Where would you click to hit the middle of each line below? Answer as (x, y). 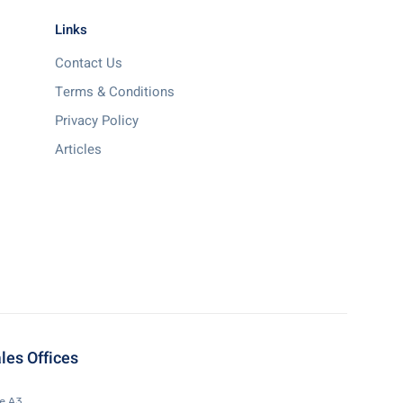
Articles (78, 149)
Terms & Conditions (115, 92)
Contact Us (89, 63)
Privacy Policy (97, 121)
